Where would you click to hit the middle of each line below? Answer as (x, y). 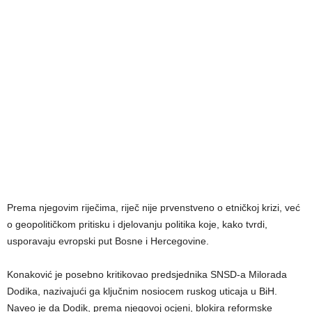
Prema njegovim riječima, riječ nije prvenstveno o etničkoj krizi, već (154, 208)
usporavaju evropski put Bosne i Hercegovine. (108, 241)
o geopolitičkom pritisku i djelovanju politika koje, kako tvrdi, (137, 225)
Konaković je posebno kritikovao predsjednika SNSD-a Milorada (147, 275)
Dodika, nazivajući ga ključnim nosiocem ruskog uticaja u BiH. (142, 291)
